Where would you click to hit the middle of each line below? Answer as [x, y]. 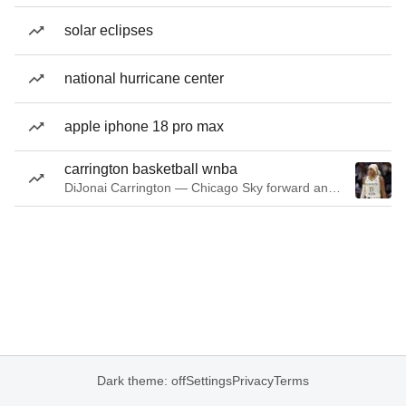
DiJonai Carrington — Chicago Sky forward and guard [334, 188]
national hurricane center [144, 78]
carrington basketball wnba [151, 169]
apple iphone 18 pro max [144, 126]
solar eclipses [109, 30]
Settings [209, 381]
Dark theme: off [141, 381]
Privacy [253, 381]
